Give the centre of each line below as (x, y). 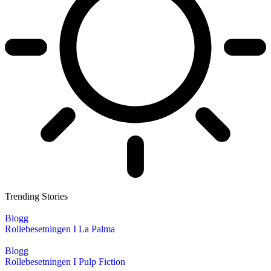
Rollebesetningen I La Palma (60, 229)
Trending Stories (36, 196)
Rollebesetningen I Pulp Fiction (65, 262)
